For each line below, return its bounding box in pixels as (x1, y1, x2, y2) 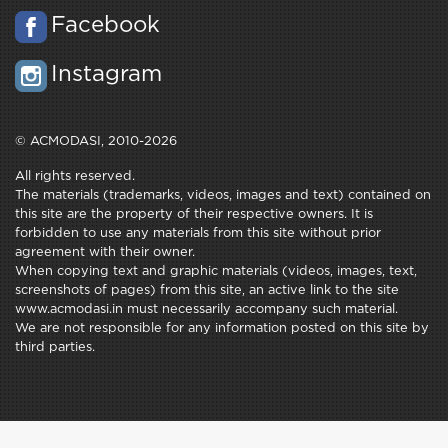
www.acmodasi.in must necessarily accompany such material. (15, 304, 398, 316)
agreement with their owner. (15, 247, 195, 259)
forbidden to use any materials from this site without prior (15, 228, 381, 240)
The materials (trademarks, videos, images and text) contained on (15, 190, 431, 202)
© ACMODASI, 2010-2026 (15, 136, 177, 148)
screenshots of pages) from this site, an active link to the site (15, 285, 399, 297)
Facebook (51, 16, 160, 37)
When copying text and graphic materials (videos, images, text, (15, 266, 417, 278)
